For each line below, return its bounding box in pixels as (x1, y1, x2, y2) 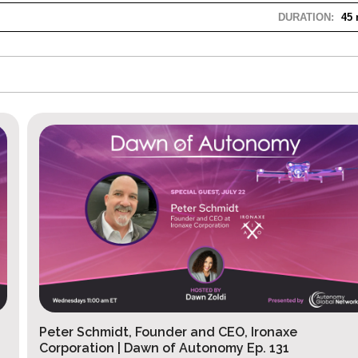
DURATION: (277, 11, 334, 24)
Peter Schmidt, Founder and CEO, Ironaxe (32, 324, 291, 340)
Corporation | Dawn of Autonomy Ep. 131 (32, 340, 283, 356)
